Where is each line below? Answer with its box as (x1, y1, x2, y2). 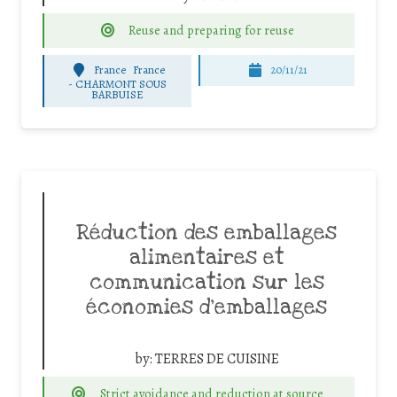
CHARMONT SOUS (75, 75, 167, 91)
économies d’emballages (86, 293, 327, 321)
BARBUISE (91, 86, 144, 102)
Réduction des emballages (76, 219, 337, 246)
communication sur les (89, 269, 324, 296)
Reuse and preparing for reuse (128, 20, 295, 39)
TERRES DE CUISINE (154, 348, 279, 369)
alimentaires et (128, 244, 284, 271)
